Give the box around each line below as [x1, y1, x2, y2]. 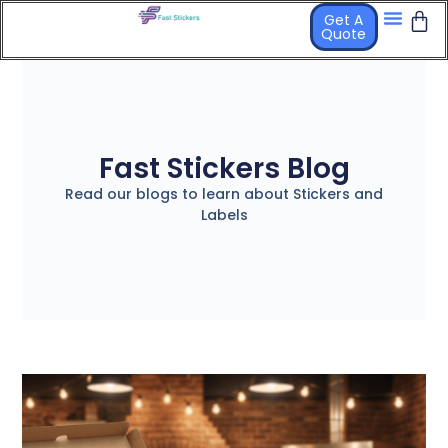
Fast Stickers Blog [98, 149, 350, 188]
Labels [200, 205, 248, 225]
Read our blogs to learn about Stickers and [65, 184, 383, 204]
